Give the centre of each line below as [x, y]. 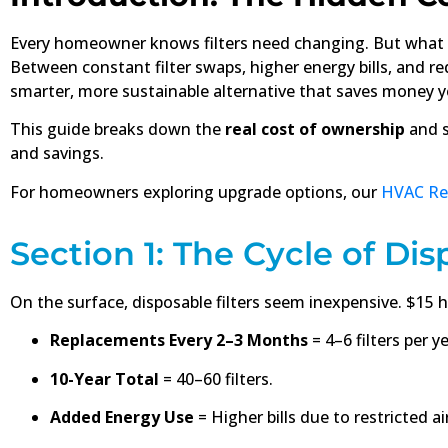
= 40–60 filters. [216, 378]
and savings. [57, 153]
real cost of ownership [315, 129]
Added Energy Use [122, 417]
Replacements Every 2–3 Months [179, 340]
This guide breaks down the [117, 129]
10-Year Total [104, 378]
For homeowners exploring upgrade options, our [195, 191]
